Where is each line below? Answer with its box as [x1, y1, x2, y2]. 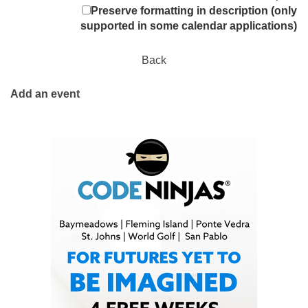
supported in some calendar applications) [80, 20, 298, 32]
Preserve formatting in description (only [91, 5, 298, 17]
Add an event [10, 88, 80, 100]
